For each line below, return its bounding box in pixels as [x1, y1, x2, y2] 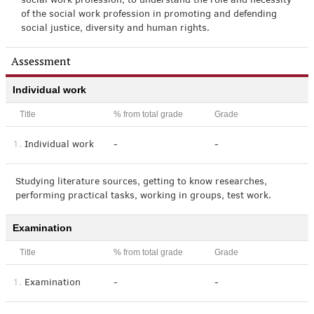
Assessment [11, 53, 71, 69]
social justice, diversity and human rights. [21, 24, 210, 34]
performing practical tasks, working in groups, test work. [15, 191, 271, 201]
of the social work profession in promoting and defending [21, 10, 277, 20]
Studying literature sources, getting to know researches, [15, 177, 267, 187]
